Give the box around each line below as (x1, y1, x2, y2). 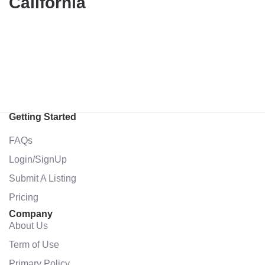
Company (9, 209, 53, 219)
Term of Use (9, 239, 59, 250)
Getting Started (9, 112, 76, 122)
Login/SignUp (9, 154, 67, 164)
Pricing (9, 192, 38, 202)
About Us (9, 220, 48, 231)
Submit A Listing (9, 173, 76, 183)
